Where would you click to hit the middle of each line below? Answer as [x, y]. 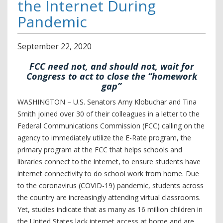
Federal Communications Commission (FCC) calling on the [111, 126]
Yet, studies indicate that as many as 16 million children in [110, 209]
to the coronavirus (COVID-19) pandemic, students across [111, 185]
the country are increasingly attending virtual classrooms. [109, 197]
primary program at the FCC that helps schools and [100, 150]
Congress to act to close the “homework [111, 76]
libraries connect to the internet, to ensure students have [109, 162]
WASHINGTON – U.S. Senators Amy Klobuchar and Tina [107, 102]
